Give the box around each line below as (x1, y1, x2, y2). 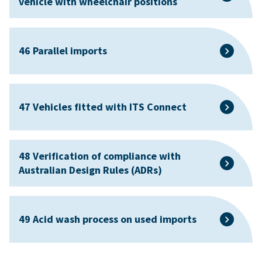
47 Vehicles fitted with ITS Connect (19, 99, 187, 113)
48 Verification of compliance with (19, 149, 181, 163)
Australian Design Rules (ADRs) (19, 163, 162, 177)
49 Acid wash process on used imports (19, 212, 196, 226)
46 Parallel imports (19, 43, 107, 57)
